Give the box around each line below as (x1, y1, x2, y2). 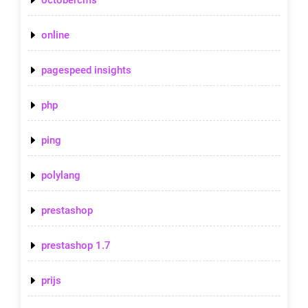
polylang (41, 168, 80, 181)
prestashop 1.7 (41, 239, 111, 252)
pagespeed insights (41, 63, 131, 76)
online (41, 28, 69, 41)
